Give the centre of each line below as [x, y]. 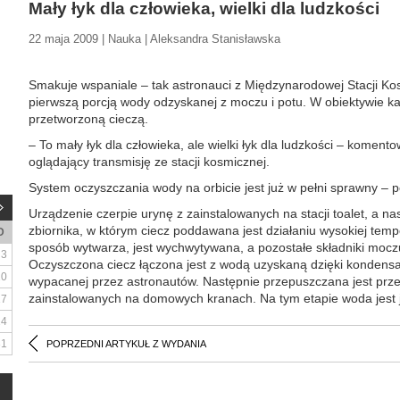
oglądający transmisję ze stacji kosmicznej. [149, 162]
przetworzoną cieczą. [88, 119]
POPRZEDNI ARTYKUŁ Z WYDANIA [126, 344]
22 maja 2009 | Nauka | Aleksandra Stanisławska [154, 39]
